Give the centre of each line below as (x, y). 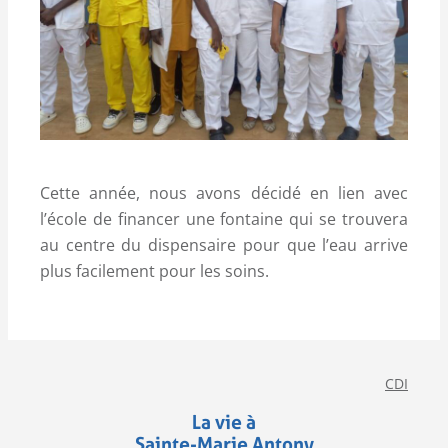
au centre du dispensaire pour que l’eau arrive (224, 245)
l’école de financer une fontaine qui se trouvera (224, 219)
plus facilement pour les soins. (154, 271)
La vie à (224, 422)
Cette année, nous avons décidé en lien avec (224, 193)
